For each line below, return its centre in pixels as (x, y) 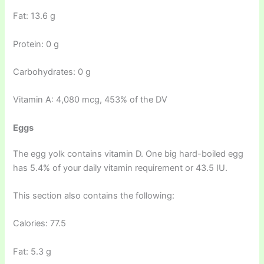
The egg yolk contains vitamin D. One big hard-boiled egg (128, 154)
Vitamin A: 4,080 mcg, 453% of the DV (90, 100)
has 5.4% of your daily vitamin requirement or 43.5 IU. (121, 168)
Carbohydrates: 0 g (52, 72)
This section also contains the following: (94, 196)
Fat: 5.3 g (32, 251)
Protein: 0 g (36, 44)
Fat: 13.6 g (34, 16)
